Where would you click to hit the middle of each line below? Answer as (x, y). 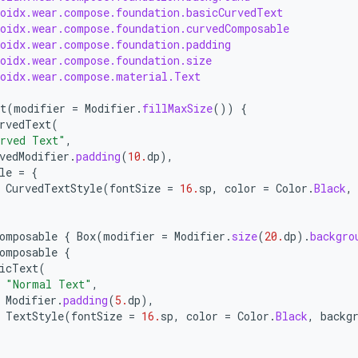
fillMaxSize (177, 108)
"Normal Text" (49, 284)
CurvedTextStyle (54, 188)
